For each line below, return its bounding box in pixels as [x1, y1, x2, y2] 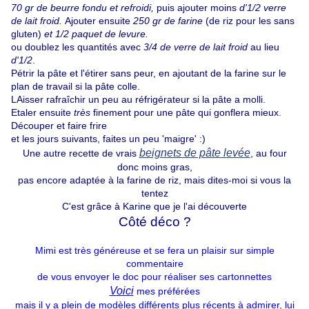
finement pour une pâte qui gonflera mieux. [93, 107, 281, 119]
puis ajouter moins [157, 2, 239, 14]
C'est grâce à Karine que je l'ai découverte [62, 201, 247, 212]
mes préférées [133, 286, 200, 297]
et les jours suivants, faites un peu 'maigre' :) [11, 133, 206, 145]
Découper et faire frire [11, 120, 107, 132]
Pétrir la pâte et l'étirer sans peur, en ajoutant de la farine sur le [11, 68, 286, 79]
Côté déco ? [118, 215, 191, 230]
